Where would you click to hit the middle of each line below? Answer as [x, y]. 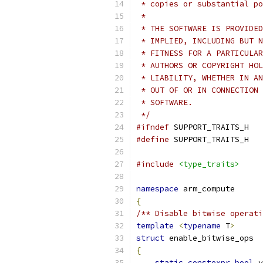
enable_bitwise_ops [209, 238]
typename [202, 226]
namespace [157, 189]
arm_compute [207, 189]
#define [153, 139]
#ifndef [153, 127]
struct [150, 238]
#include [155, 164]
